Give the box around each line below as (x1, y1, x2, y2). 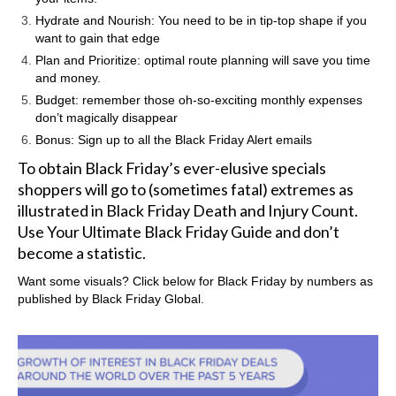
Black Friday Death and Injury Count (106, 200, 354, 220)
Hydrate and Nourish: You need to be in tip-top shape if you (35, 12, 367, 27)
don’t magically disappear (35, 110, 178, 125)
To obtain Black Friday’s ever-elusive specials (18, 157, 326, 178)
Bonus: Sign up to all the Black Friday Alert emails (35, 132, 312, 147)
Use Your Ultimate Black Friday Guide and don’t (18, 221, 339, 241)
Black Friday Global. (92, 291, 204, 306)
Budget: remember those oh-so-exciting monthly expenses (35, 92, 362, 107)
